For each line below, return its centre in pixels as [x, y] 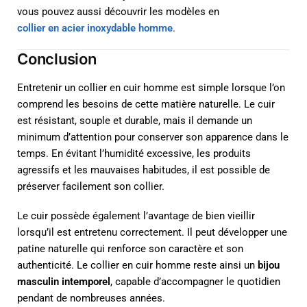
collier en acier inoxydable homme [95, 28]
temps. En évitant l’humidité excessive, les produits [134, 154]
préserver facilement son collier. [91, 187]
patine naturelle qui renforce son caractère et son [130, 249]
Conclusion [57, 59]
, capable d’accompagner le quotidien [195, 282]
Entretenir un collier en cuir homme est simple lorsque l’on [151, 88]
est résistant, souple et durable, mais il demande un [135, 121]
